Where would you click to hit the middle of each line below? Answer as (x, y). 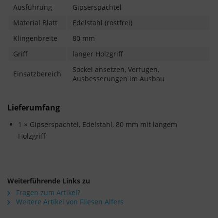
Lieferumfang (34, 108)
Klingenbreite (35, 38)
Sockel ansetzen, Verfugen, (116, 70)
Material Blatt (35, 23)
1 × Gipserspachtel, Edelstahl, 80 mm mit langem (98, 125)
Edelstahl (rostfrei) (102, 23)
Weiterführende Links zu (49, 181)
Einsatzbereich (37, 74)
